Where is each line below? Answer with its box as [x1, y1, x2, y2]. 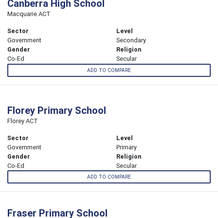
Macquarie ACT [7, 10, 51, 18]
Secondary [116, 36, 146, 45]
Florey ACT [7, 116, 38, 125]
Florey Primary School [7, 104, 106, 116]
